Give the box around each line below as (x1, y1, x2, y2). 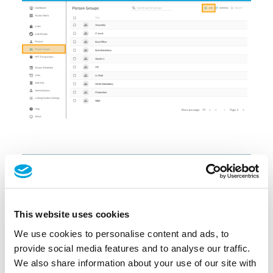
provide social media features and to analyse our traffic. (14, 243, 250, 253)
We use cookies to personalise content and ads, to (14, 228, 229, 238)
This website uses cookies (14, 208, 130, 219)
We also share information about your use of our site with (14, 257, 257, 268)
